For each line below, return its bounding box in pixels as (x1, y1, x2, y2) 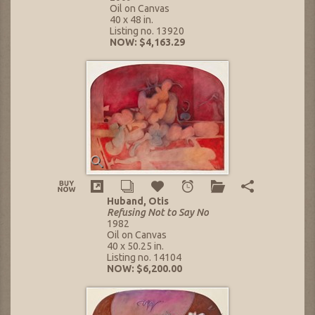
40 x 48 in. (110, 14, 153, 26)
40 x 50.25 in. (106, 240, 164, 252)
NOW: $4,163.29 (110, 37, 185, 49)
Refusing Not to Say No (106, 207, 209, 219)
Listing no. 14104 (106, 252, 181, 264)
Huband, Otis (106, 195, 169, 207)
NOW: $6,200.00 (106, 263, 182, 275)
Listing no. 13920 (110, 25, 184, 37)
